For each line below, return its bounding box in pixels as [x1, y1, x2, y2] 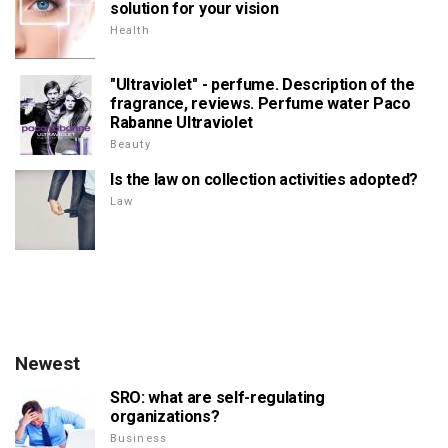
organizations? [110, 407, 220, 427]
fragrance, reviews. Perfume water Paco [110, 94, 411, 114]
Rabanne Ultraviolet [110, 113, 253, 133]
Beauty [110, 138, 151, 152]
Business [110, 432, 167, 446]
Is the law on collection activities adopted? [110, 170, 418, 190]
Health [110, 24, 150, 38]
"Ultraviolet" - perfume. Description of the [110, 75, 415, 95]
